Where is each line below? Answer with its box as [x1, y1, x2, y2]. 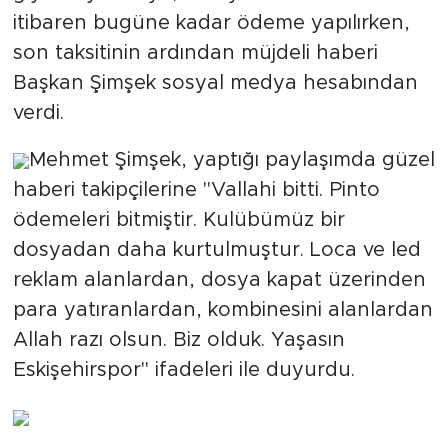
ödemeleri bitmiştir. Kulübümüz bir [12, 210, 345, 231]
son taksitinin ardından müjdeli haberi [12, 43, 378, 64]
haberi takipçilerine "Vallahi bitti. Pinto [12, 180, 380, 201]
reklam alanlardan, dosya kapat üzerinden [12, 270, 426, 291]
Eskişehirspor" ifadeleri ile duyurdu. [12, 360, 355, 381]
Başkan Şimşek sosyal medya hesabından [12, 73, 418, 94]
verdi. [12, 103, 64, 124]
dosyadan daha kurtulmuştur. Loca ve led [12, 240, 421, 261]
